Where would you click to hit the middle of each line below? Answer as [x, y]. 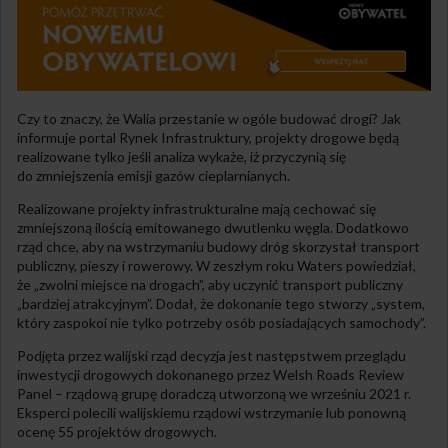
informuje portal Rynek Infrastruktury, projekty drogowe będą [208, 137]
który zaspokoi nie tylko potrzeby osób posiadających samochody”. [221, 322]
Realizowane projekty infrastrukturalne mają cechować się [196, 208]
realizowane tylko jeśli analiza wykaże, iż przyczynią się [181, 156]
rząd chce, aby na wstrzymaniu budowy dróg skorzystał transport [218, 246]
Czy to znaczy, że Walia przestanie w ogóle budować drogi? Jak [209, 118]
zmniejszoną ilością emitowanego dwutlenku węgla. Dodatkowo [213, 227]
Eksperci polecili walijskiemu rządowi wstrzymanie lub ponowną [211, 412]
